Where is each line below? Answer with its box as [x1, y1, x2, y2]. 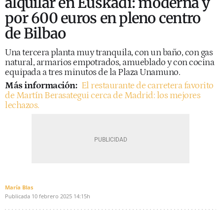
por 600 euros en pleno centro [5, 9, 201, 27]
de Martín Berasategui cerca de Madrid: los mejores [5, 90, 200, 101]
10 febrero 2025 [32, 192, 72, 200]
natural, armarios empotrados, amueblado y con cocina [5, 57, 214, 68]
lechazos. [5, 100, 39, 110]
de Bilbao [5, 24, 66, 42]
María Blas [5, 184, 33, 191]
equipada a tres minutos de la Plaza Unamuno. [5, 67, 180, 77]
